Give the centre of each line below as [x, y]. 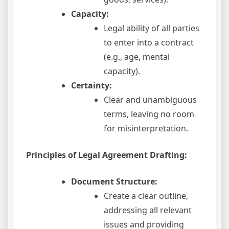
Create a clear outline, [146, 196]
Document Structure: [114, 182]
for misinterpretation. [146, 129]
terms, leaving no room [149, 114]
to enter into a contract [149, 43]
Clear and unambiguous [150, 100]
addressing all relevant [148, 210]
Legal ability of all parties [152, 28]
